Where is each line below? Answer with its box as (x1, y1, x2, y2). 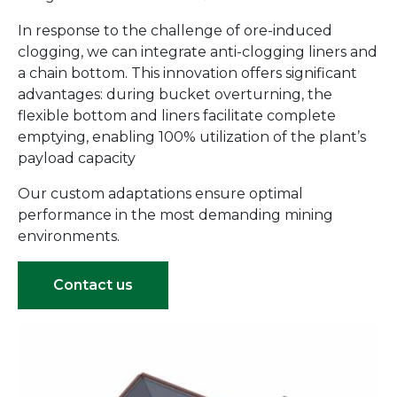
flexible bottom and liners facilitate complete (18, 106, 336, 124)
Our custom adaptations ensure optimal (18, 184, 303, 202)
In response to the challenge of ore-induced (18, 21, 332, 39)
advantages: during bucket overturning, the (18, 85, 332, 103)
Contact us (53, 276, 133, 293)
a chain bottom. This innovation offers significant (18, 64, 357, 82)
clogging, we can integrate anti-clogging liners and (18, 43, 378, 60)
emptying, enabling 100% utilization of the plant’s (18, 128, 366, 145)
